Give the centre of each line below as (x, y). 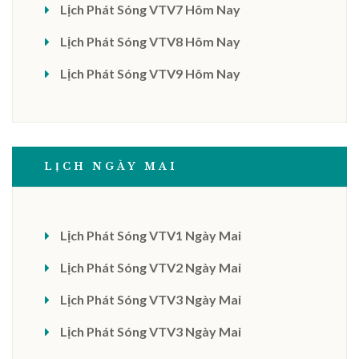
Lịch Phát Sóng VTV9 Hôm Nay (150, 73)
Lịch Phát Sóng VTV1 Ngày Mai (151, 235)
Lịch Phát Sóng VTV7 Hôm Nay (150, 9)
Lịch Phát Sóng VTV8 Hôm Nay (150, 41)
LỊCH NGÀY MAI (111, 166)
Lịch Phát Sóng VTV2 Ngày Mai (151, 267)
